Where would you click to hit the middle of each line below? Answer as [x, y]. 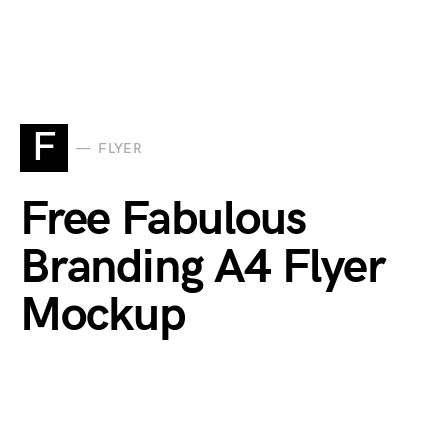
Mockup [103, 315]
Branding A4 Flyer [202, 267]
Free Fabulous [163, 219]
